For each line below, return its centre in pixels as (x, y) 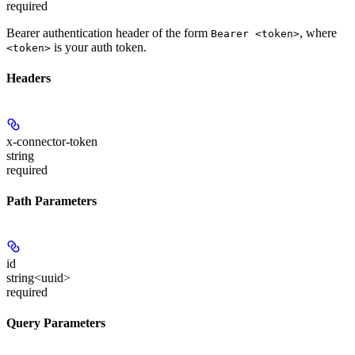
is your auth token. (99, 47)
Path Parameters (52, 200)
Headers (29, 78)
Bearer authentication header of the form (109, 32)
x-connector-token (52, 141)
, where (318, 32)
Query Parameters (56, 323)
